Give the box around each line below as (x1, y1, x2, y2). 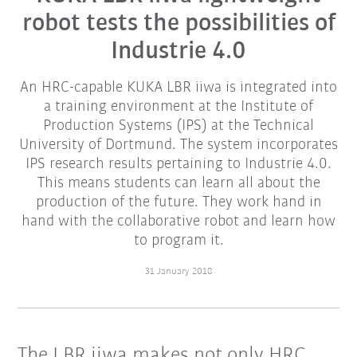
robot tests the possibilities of (22, 11, 335, 37)
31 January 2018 (144, 266, 213, 277)
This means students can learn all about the (37, 175, 320, 192)
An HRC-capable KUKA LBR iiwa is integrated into (20, 80, 337, 96)
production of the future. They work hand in (35, 194, 322, 211)
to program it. (133, 233, 224, 249)
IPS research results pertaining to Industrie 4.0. (25, 156, 331, 173)
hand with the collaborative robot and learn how (22, 214, 335, 230)
